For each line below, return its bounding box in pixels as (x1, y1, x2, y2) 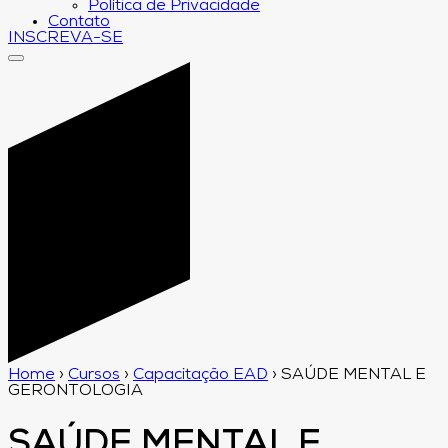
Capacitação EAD (133, 366, 268, 383)
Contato (48, 14, 110, 30)
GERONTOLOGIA (8, 382, 143, 399)
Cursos (68, 366, 120, 383)
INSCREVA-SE (8, 30, 123, 46)
